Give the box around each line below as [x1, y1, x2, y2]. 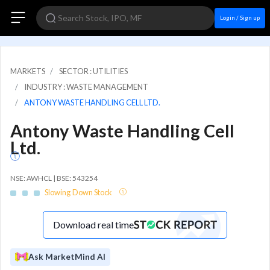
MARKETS [10, 66, 45, 76]
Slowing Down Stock [44, 187, 114, 197]
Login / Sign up [220, 14, 260, 21]
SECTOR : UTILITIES [59, 66, 128, 76]
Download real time [53, 218, 134, 230]
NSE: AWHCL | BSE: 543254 [10, 174, 98, 183]
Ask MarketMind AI [28, 251, 105, 262]
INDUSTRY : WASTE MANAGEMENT [24, 82, 148, 92]
